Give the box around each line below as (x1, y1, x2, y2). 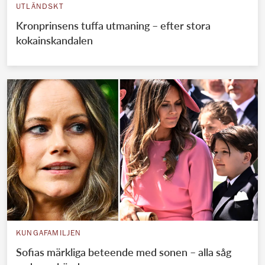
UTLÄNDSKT (16, 4, 64, 12)
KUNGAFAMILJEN (16, 230, 82, 238)
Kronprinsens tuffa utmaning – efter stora (16, 19, 211, 33)
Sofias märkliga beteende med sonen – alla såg (16, 245, 231, 258)
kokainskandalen (16, 34, 93, 47)
